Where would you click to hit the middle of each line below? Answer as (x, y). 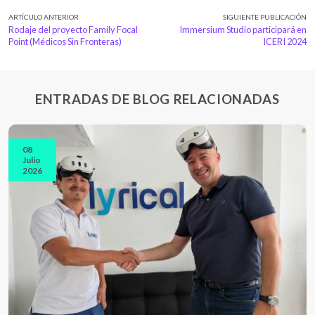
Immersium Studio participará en (243, 29)
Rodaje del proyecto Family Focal (73, 29)
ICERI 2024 (285, 41)
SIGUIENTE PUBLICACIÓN (265, 17)
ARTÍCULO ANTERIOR (44, 17)
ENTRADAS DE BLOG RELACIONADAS (157, 99)
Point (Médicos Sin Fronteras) (65, 41)
